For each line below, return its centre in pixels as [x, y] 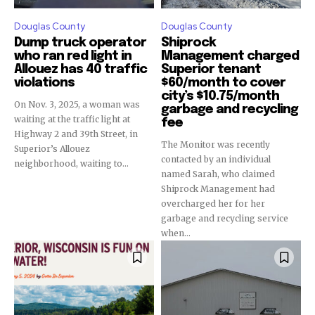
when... [176, 233]
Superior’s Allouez [52, 149]
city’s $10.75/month [220, 96]
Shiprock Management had [218, 189]
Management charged [230, 56]
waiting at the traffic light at [72, 119]
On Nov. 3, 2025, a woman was [77, 104]
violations [44, 83]
